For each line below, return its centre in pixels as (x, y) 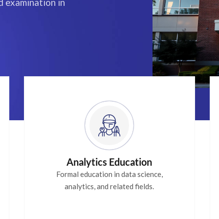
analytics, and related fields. (109, 186)
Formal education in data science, (109, 174)
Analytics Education (109, 162)
